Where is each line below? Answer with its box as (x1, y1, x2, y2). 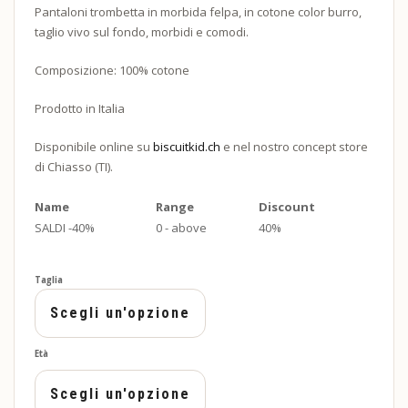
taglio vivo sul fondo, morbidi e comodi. (35, 24, 249, 40)
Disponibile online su (35, 138, 153, 155)
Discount (259, 199, 315, 215)
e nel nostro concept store (220, 138, 368, 155)
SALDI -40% (35, 219, 95, 236)
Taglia (35, 273, 63, 286)
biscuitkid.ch (153, 138, 220, 155)
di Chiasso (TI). (35, 158, 113, 175)
